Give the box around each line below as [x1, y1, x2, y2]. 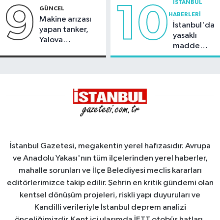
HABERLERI [168, 11, 201, 18]
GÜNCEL [39, 5, 64, 11]
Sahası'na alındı [39, 56, 96, 65]
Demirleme [39, 46, 80, 55]
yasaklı [172, 31, 197, 40]
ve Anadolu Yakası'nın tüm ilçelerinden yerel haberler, [12, 154, 208, 163]
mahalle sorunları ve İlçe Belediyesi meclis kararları [18, 166, 202, 175]
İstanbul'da [172, 21, 215, 30]
